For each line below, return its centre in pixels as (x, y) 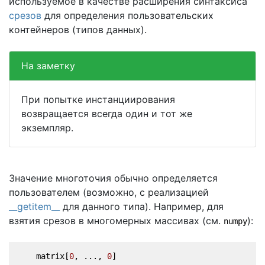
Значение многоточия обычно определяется (113, 178)
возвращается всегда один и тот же (107, 113)
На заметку (48, 65)
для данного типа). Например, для (142, 206)
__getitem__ (34, 206)
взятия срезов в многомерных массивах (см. (116, 220)
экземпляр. (47, 127)
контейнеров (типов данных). (78, 29)
